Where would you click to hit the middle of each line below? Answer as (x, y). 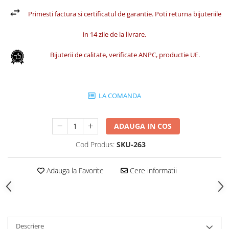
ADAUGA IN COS (143, 126)
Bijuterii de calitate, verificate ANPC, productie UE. (125, 55)
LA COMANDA (119, 96)
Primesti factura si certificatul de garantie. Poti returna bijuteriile (125, 14)
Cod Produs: (95, 144)
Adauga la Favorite (74, 170)
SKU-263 (131, 144)
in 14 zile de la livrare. (114, 34)
